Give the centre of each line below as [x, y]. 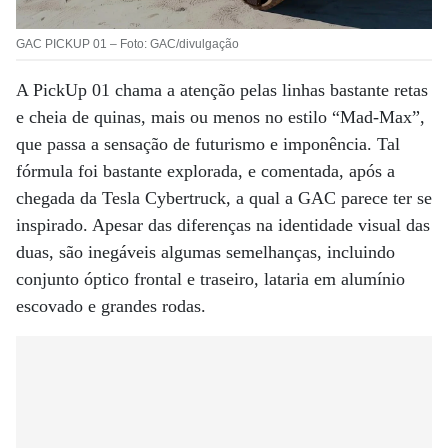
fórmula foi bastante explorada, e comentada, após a [205, 171]
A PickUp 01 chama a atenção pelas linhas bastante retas [222, 90]
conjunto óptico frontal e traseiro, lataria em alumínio [210, 279]
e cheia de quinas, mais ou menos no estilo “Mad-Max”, [220, 117]
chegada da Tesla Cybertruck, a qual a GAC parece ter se [224, 198]
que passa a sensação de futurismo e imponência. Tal [208, 144]
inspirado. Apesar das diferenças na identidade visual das [223, 225]
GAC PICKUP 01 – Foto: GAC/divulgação [127, 44]
